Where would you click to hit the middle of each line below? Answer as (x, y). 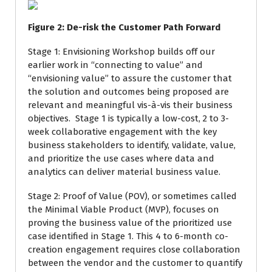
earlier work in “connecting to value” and (115, 65)
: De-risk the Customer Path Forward (141, 27)
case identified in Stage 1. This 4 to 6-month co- (128, 236)
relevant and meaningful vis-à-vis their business (130, 105)
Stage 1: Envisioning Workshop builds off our (121, 52)
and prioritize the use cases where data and (121, 158)
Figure (41, 27)
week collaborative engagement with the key (122, 132)
